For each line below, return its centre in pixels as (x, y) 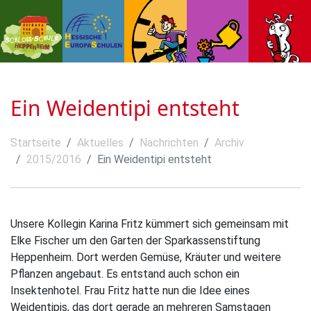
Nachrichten (169, 142)
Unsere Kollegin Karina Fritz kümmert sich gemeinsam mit (150, 224)
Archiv (229, 142)
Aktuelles (100, 142)
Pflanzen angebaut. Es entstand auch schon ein (125, 274)
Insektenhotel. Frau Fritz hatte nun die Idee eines (130, 290)
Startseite (36, 142)
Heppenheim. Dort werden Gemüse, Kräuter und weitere (146, 257)
